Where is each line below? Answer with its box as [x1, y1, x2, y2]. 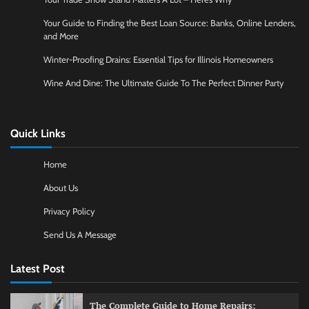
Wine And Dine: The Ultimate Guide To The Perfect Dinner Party [43, 78, 284, 89]
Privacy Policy [43, 206, 95, 217]
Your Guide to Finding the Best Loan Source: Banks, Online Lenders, [43, 18, 296, 29]
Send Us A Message [43, 230, 117, 241]
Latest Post [10, 261, 65, 276]
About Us [43, 183, 78, 194]
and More [43, 31, 79, 42]
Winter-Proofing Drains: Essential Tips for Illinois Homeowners [43, 54, 273, 66]
